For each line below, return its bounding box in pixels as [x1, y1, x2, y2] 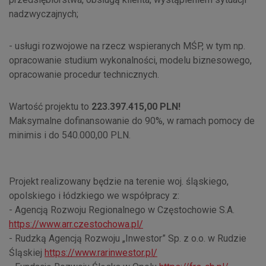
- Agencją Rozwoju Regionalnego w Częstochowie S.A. [9, 204, 235, 216]
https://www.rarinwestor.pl [45, 247, 153, 258]
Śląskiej [9, 247, 45, 258]
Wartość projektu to [9, 101, 91, 112]
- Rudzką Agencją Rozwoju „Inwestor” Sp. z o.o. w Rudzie [9, 233, 246, 244]
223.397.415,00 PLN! [91, 101, 180, 112]
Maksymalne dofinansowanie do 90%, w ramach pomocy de [9, 115, 255, 126]
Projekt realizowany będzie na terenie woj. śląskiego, [9, 176, 229, 187]
